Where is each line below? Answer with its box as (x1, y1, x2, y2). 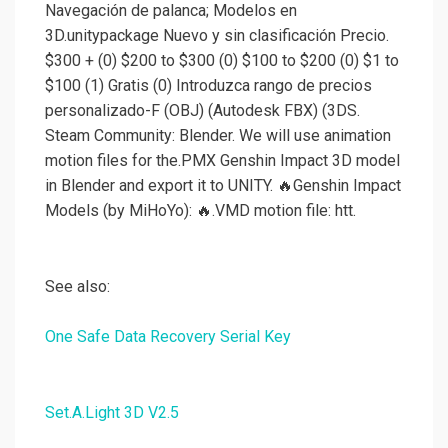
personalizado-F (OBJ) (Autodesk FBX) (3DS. (45, 101, 360, 121)
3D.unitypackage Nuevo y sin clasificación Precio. (45, 26, 389, 46)
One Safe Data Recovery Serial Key (45, 327, 291, 347)
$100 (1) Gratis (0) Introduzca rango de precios (45, 76, 372, 96)
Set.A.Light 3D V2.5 (45, 403, 179, 423)
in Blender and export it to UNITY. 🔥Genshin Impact (45, 176, 401, 196)
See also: (45, 277, 110, 297)
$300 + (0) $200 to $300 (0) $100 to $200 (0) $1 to (45, 51, 399, 71)
